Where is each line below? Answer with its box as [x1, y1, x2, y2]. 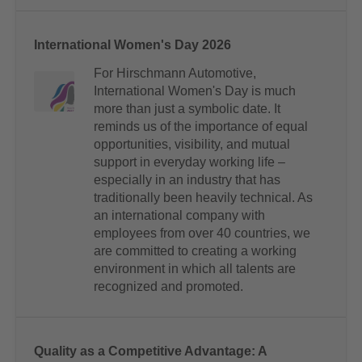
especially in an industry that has [94, 173, 280, 187]
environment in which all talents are [94, 262, 296, 276]
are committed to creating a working [94, 244, 297, 259]
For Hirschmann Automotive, [94, 66, 256, 81]
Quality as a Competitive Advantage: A [34, 344, 267, 359]
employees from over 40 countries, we [94, 226, 310, 241]
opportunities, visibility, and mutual [94, 137, 290, 152]
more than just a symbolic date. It [94, 102, 280, 116]
